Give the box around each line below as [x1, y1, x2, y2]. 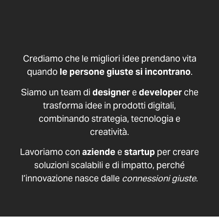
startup [124, 146, 155, 158]
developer [138, 86, 182, 98]
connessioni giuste [121, 173, 196, 184]
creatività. [90, 126, 129, 137]
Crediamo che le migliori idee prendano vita [22, 53, 197, 65]
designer [92, 86, 130, 98]
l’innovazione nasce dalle [21, 173, 122, 184]
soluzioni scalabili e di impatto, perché [34, 159, 185, 171]
